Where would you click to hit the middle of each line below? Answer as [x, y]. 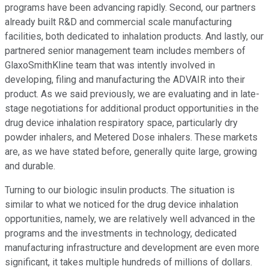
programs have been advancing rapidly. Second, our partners [130, 8]
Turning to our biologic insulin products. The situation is [120, 190]
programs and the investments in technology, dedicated [121, 234]
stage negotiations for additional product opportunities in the [132, 109]
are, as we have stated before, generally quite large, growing [131, 152]
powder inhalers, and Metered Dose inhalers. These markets [131, 138]
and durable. [30, 166]
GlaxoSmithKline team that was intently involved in [110, 65]
